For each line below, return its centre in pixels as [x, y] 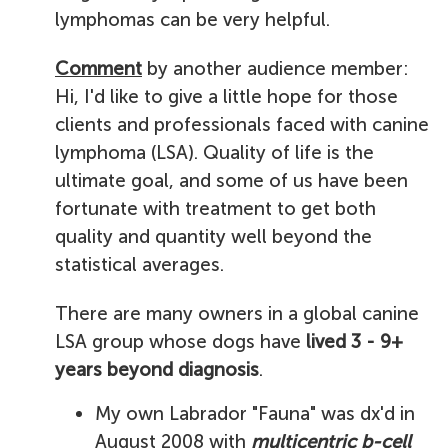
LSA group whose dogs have [180, 341]
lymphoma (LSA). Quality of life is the [214, 152]
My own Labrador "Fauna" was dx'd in [255, 413]
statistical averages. [144, 264]
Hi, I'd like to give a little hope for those [226, 96]
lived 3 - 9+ [354, 341]
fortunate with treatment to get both [215, 208]
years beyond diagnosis [157, 369]
